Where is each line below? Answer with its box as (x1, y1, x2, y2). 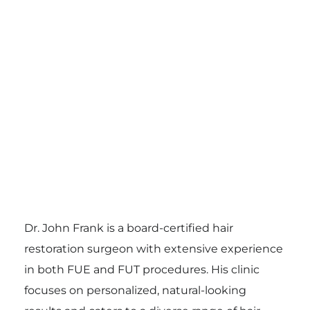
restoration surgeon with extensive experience (24, 241, 283, 255)
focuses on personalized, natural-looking (24, 283, 246, 297)
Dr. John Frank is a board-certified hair (24, 221, 233, 235)
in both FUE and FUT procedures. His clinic (24, 262, 259, 276)
